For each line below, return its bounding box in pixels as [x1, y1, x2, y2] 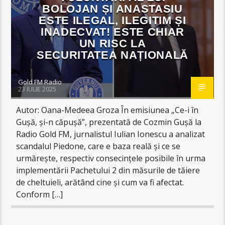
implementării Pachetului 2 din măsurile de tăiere [16, 164, 200, 176]
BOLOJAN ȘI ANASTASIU [42, 2, 183, 15]
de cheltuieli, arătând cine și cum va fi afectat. [16, 176, 184, 188]
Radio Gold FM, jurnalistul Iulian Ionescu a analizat [16, 128, 205, 140]
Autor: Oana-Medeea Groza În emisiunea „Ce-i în [16, 104, 199, 116]
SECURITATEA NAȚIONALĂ [36, 48, 189, 61]
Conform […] [16, 188, 63, 200]
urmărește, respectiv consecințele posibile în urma [16, 152, 206, 164]
